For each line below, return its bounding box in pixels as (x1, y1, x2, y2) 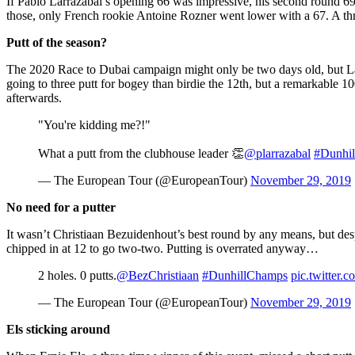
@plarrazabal (244, 146, 311, 160)
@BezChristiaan (116, 268, 199, 282)
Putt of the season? (6, 35, 107, 49)
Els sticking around (6, 322, 110, 336)
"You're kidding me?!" (38, 117, 151, 132)
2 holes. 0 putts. (38, 268, 116, 282)
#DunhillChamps (202, 268, 288, 282)
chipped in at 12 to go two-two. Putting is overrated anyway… (6, 241, 319, 255)
